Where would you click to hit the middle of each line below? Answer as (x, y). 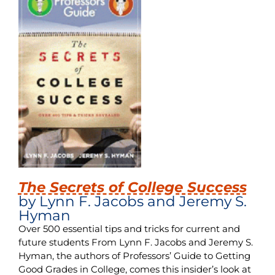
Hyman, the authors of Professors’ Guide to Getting (134, 255)
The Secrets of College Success (132, 187)
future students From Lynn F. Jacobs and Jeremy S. (135, 242)
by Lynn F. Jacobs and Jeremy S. (132, 201)
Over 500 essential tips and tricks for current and (129, 228)
